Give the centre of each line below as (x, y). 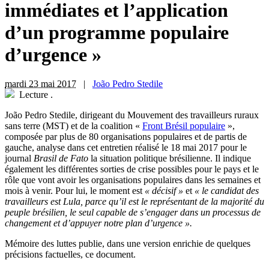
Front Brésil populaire (184, 126)
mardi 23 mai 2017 (41, 84)
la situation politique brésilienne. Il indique (170, 159)
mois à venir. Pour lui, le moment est (75, 191)
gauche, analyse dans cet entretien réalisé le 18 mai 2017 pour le (126, 148)
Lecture (34, 95)
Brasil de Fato (61, 159)
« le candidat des (227, 191)
